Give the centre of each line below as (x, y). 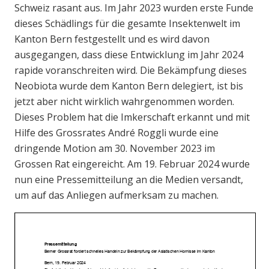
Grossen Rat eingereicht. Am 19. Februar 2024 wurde (132, 164)
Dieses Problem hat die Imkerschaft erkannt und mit (132, 117)
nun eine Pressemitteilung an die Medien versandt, (129, 179)
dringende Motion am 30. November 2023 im (115, 148)
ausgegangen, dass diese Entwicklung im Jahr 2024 (129, 54)
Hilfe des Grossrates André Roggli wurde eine (116, 132)
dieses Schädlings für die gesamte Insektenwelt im (127, 23)
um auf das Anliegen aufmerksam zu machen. (116, 195)
